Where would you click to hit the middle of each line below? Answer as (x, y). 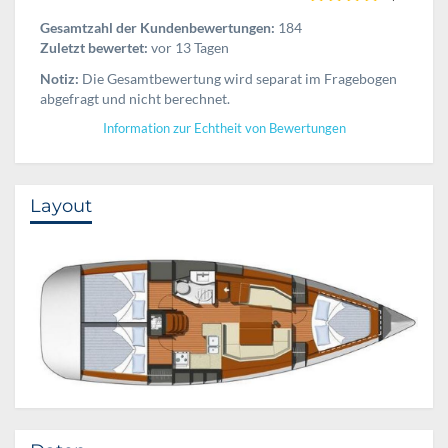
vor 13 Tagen (188, 47)
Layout (61, 205)
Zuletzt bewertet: (94, 47)
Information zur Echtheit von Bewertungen (224, 128)
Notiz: (59, 78)
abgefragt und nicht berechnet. (135, 98)
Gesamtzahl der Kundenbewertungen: (157, 27)
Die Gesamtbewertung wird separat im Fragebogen (238, 78)
